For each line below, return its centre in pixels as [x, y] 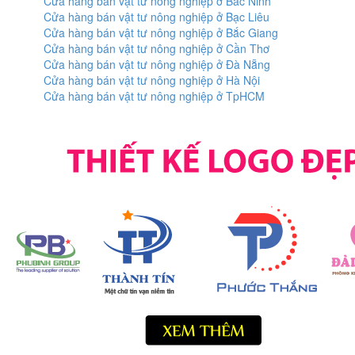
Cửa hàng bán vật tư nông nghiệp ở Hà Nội [152, 80]
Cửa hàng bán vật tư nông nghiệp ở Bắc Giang [161, 32]
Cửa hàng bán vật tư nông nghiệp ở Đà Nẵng [157, 64]
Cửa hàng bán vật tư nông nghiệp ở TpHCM [154, 96]
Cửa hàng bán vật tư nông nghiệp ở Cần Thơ [157, 48]
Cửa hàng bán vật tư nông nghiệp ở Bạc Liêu [157, 17]
